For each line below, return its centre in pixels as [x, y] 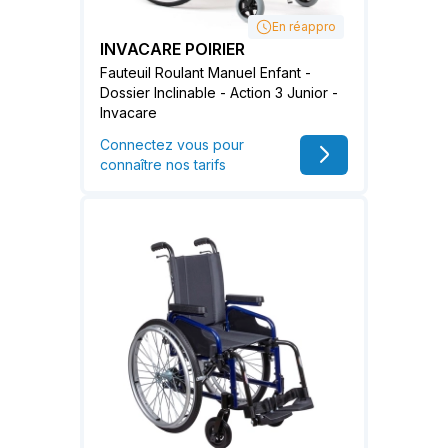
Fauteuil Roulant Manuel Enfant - [205, 73]
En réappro [304, 27]
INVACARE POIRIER [172, 49]
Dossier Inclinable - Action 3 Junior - [219, 93]
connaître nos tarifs [163, 165]
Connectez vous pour [172, 145]
